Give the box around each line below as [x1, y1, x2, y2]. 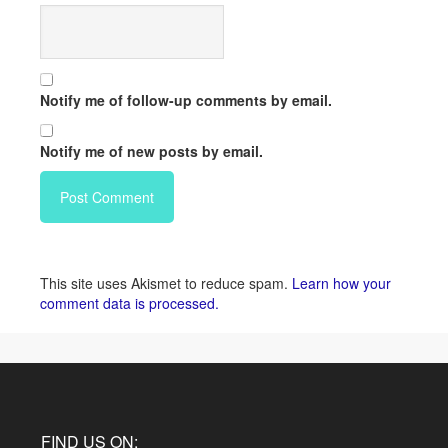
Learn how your [292, 273, 391, 293]
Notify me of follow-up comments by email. [40, 90, 332, 110]
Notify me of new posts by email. [40, 141, 263, 161]
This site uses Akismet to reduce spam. [40, 273, 292, 293]
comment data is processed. [40, 293, 219, 313]
